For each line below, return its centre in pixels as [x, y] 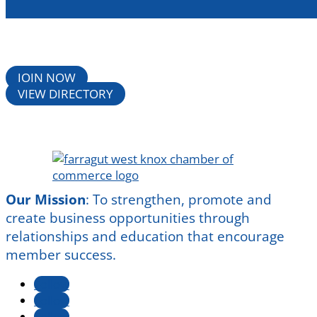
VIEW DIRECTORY [65, 94]
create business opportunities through [128, 218]
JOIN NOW [47, 78]
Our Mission [46, 200]
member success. [61, 255]
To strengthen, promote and [182, 200]
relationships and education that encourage [145, 237]
